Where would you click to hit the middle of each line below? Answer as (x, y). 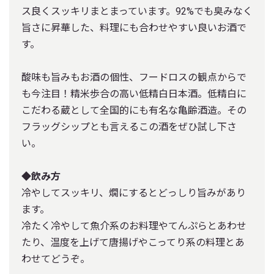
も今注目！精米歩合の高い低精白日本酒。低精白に (134, 94)
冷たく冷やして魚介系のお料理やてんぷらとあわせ (134, 226)
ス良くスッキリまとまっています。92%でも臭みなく (137, 11)
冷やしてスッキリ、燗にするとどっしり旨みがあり (134, 193)
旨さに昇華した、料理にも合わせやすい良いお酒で (134, 28)
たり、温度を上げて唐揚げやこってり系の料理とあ (133, 242)
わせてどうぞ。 (56, 259)
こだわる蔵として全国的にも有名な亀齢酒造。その (134, 110)
